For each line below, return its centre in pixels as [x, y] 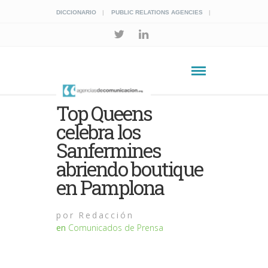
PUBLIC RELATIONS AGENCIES [157, 12]
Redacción [104, 215]
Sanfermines [109, 150]
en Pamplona [110, 187]
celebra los [99, 132]
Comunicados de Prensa [116, 228]
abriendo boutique [130, 169]
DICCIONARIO [76, 12]
